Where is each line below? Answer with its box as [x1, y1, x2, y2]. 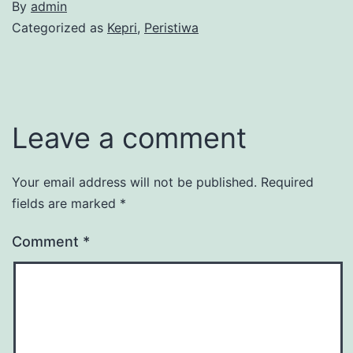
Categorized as [12, 19, 107, 35]
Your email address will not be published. [12, 173, 257, 190]
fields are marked [12, 195, 120, 211]
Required [261, 173, 314, 190]
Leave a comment [12, 120, 247, 155]
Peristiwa [144, 19, 199, 35]
